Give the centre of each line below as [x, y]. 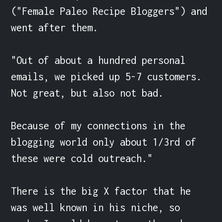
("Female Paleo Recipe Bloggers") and [109, 11]
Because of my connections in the [98, 125]
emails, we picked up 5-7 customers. [107, 76]
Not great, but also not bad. [87, 93]
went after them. [55, 27]
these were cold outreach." [82, 158]
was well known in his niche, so [96, 207]
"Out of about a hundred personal [98, 60]
